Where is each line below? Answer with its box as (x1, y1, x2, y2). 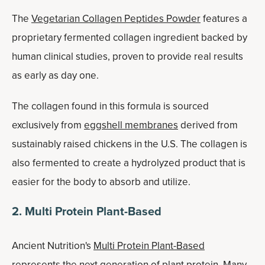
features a (201, 11, 247, 26)
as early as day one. (12, 68, 104, 83)
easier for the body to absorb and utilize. (12, 174, 190, 189)
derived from (178, 118, 238, 132)
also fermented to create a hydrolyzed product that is (12, 156, 245, 170)
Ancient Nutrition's (12, 238, 93, 253)
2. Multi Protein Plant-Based (12, 202, 161, 220)
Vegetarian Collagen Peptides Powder (31, 11, 201, 26)
